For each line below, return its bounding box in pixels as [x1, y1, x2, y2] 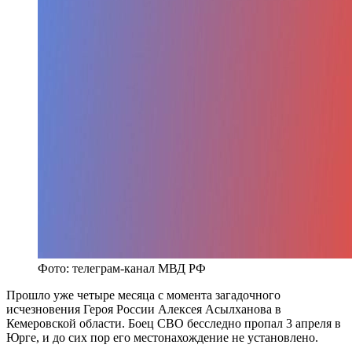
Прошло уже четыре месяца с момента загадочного [6, 288, 280, 302]
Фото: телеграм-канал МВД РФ [38, 261, 206, 275]
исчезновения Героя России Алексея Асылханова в [6, 302, 281, 316]
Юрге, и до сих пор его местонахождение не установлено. [6, 330, 318, 344]
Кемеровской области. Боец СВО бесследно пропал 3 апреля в [6, 316, 341, 330]
